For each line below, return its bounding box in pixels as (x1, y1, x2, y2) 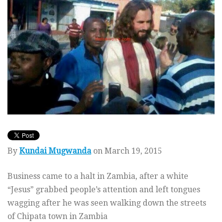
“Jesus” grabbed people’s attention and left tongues (7, 185, 200, 195)
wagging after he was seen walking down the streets (7, 198, 206, 208)
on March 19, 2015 (91, 146, 166, 156)
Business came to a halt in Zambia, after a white (7, 171, 188, 181)
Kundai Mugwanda (19, 146, 91, 156)
